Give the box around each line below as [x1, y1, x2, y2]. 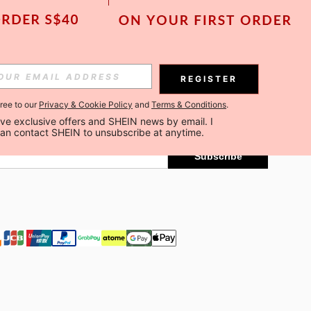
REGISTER [180, 74, 237, 84]
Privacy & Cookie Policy [39, 99, 133, 110]
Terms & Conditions [151, 99, 226, 110]
